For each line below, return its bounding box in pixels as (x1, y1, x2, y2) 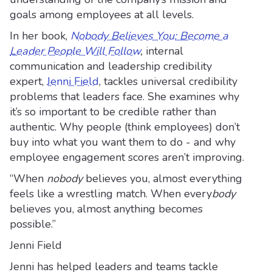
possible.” (10, 217, 56, 231)
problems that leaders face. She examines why (10, 89, 239, 104)
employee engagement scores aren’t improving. (10, 150, 244, 165)
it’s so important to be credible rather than (10, 104, 216, 119)
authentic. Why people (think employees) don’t (10, 120, 240, 134)
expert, (10, 74, 47, 89)
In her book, (10, 29, 70, 43)
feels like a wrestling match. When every (10, 186, 212, 201)
